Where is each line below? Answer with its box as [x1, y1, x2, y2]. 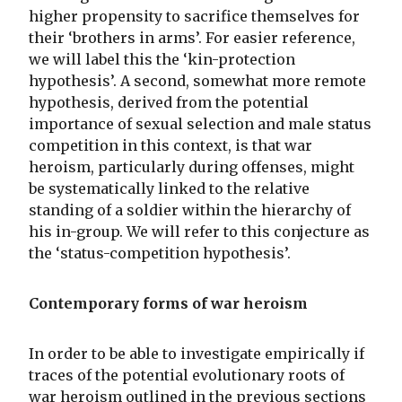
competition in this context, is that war [29, 136, 312, 155]
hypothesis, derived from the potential [29, 93, 309, 112]
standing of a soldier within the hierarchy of [29, 201, 351, 220]
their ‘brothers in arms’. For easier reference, [29, 29, 355, 48]
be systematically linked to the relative [29, 179, 310, 198]
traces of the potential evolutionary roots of [29, 366, 345, 385]
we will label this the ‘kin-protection [29, 50, 295, 69]
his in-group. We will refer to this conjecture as [29, 223, 370, 241]
